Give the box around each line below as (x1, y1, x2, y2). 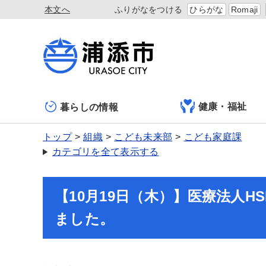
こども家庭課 (183, 132, 242, 142)
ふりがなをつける (114, 5, 183, 14)
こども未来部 (114, 132, 173, 142)
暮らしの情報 (60, 102, 118, 112)
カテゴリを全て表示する (52, 147, 159, 157)
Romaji (230, 5, 258, 14)
